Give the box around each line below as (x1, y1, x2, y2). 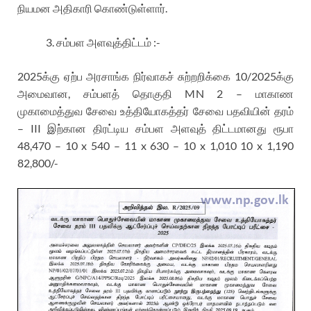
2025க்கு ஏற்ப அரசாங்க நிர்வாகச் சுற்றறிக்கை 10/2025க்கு (17, 69, 294, 83)
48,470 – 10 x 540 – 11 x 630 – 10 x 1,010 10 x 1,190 (17, 138, 294, 152)
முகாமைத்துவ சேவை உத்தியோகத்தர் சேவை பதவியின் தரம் (17, 103, 294, 117)
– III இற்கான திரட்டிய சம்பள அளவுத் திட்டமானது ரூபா (17, 121, 294, 135)
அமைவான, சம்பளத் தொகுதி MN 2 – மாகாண (17, 86, 294, 100)
